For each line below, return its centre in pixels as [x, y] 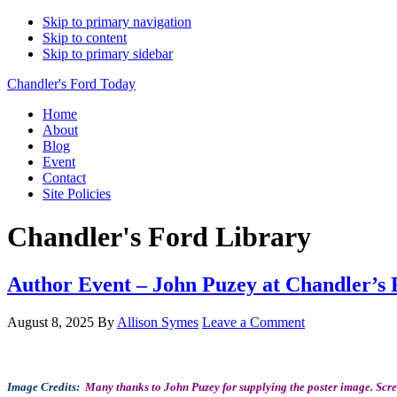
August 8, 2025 [51, 322]
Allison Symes [158, 322]
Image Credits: [46, 386]
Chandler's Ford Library [159, 237]
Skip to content [85, 38]
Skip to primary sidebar [108, 54]
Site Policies [77, 194]
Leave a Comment [253, 322]
